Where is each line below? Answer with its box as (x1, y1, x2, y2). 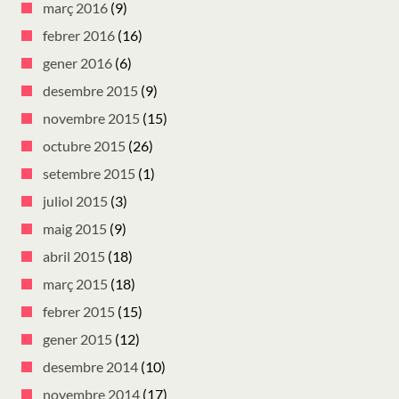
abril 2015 (43, 248, 105, 265)
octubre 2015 (43, 137, 126, 155)
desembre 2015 (43, 82, 138, 100)
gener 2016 (43, 54, 112, 72)
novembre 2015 (43, 110, 140, 127)
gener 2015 (43, 330, 112, 348)
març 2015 (43, 275, 108, 293)
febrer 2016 (43, 27, 115, 45)
